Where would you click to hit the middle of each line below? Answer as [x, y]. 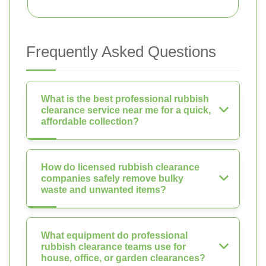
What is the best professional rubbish [125, 99]
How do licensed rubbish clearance [120, 167]
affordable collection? [90, 122]
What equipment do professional [114, 236]
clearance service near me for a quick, [126, 110]
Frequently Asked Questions [121, 52]
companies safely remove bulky [112, 179]
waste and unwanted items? [104, 190]
